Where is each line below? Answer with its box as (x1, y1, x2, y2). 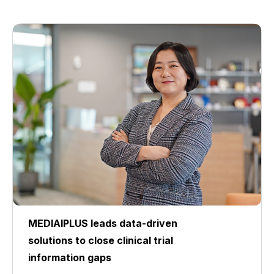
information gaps (28, 251, 111, 264)
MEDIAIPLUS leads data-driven (28, 217, 177, 229)
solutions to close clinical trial (28, 234, 173, 246)
